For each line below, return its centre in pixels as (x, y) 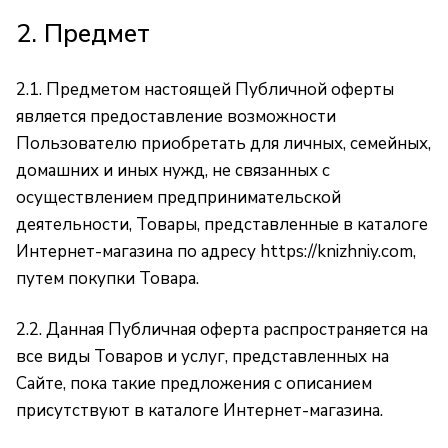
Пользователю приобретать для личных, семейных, (223, 143)
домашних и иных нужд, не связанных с (173, 170)
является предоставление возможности (176, 116)
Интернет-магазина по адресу (138, 251)
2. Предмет (83, 33)
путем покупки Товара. (107, 278)
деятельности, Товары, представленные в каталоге (222, 224)
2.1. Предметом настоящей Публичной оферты (205, 89)
